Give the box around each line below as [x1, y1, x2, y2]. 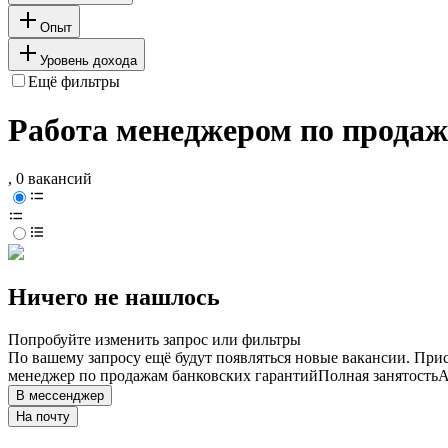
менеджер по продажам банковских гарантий [8, 367, 318, 385]
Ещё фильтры [28, 72, 120, 90]
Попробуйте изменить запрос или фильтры [8, 331, 301, 349]
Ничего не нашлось [8, 284, 220, 311]
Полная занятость [318, 367, 438, 385]
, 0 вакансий [8, 170, 92, 188]
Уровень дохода [40, 52, 137, 68]
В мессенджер [16, 388, 104, 404]
